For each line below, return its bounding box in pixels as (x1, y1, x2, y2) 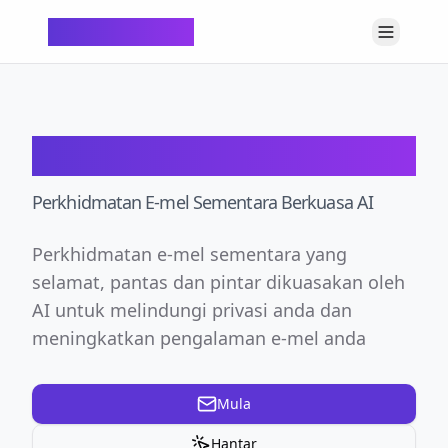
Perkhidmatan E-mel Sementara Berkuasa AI (32, 190, 373, 214)
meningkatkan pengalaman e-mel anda (32, 326, 366, 350)
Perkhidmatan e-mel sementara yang (32, 242, 347, 266)
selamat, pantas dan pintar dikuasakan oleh (32, 270, 405, 294)
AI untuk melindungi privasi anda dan (32, 298, 352, 322)
